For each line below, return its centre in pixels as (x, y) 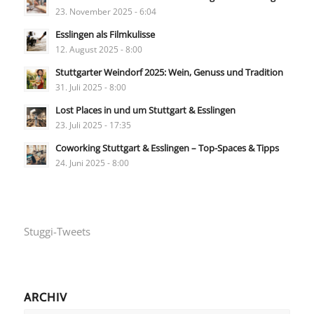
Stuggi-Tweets (57, 232)
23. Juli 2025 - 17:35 (93, 124)
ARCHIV (45, 297)
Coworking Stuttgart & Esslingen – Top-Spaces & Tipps (167, 148)
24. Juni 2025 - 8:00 (92, 162)
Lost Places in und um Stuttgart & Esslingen (145, 110)
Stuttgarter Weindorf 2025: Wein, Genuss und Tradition (169, 72)
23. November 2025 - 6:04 (105, 11)
